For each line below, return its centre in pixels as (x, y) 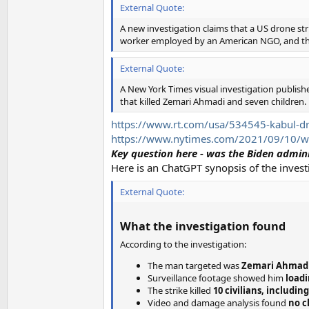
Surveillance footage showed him (217, 278)
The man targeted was (195, 265)
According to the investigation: (183, 244)
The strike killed (180, 290)
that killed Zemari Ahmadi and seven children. (213, 101)
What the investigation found (203, 226)
